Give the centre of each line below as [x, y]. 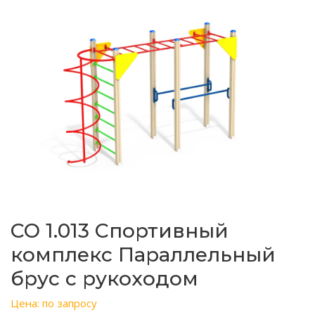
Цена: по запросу [54, 303]
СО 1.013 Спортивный [120, 230]
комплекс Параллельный [143, 254]
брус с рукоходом [104, 278]
